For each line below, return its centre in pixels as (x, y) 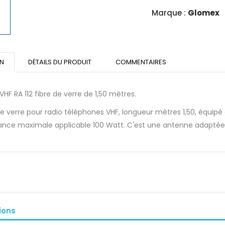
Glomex (204, 13)
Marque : (169, 13)
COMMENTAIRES (141, 62)
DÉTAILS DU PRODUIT (60, 62)
